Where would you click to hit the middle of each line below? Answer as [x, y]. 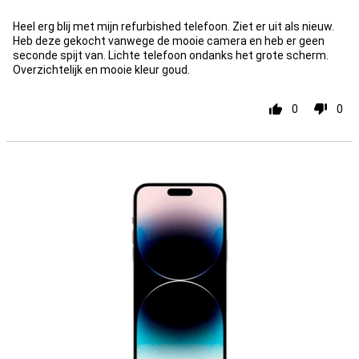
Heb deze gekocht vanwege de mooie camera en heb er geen [169, 41]
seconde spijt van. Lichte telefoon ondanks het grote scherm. [171, 55]
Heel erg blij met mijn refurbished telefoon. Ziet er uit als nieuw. [173, 26]
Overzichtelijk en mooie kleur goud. [101, 70]
